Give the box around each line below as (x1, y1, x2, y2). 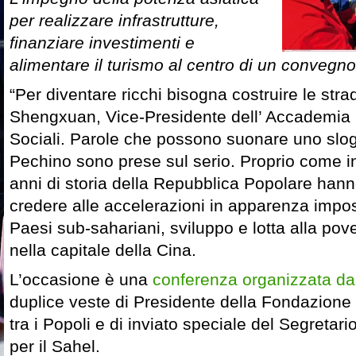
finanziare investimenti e (10, 33, 195, 52)
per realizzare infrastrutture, (10, 11, 219, 30)
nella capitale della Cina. (10, 241, 196, 260)
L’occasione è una (10, 270, 153, 289)
